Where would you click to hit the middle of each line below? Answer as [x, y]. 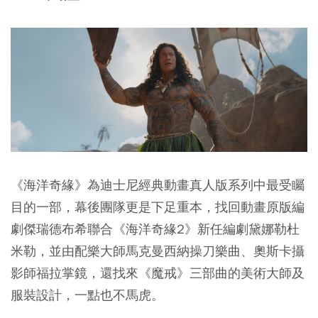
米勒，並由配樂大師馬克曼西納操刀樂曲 [126, 251]
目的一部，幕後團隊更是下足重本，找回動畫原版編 [158, 207]
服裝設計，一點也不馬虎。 [87, 295]
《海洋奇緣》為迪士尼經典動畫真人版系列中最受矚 [158, 185]
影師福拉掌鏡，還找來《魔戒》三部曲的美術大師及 [158, 273]
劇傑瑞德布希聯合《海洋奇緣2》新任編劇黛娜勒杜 [155, 229]
